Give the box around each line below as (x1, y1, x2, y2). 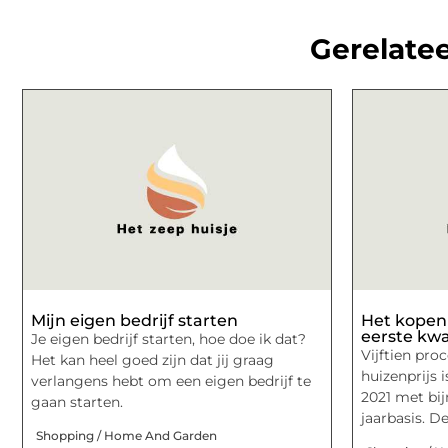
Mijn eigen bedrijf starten (31, 310, 238, 330)
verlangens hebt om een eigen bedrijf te (31, 371, 311, 390)
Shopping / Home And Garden (36, 428, 217, 444)
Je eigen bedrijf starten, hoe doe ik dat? (31, 329, 306, 348)
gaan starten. (31, 392, 123, 411)
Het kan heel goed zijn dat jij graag (31, 350, 274, 369)
